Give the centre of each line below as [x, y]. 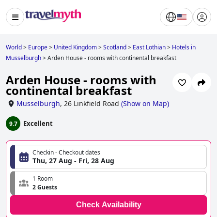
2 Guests [45, 187]
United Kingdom [75, 47]
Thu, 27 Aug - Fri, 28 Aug [73, 161]
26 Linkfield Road [92, 104]
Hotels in [184, 47]
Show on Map [145, 104]
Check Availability [108, 205]
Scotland [115, 47]
